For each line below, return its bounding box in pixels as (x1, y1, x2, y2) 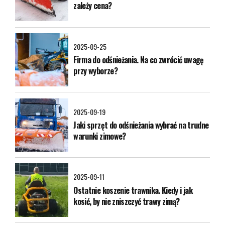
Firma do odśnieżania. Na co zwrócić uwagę (73, 54, 204, 66)
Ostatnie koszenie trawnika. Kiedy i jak (73, 184, 192, 196)
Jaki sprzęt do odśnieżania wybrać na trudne (73, 119, 209, 131)
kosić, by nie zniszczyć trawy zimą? (73, 195, 180, 207)
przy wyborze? (73, 65, 118, 77)
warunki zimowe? (73, 130, 126, 142)
